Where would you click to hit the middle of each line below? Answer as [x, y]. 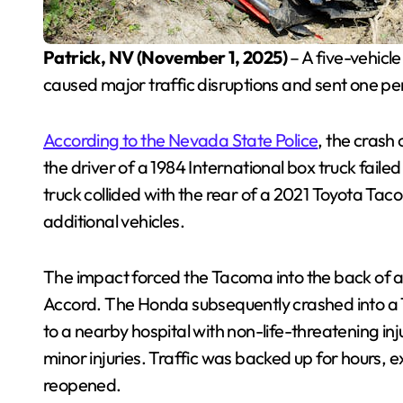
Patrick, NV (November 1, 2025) [171, 57]
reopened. [82, 385]
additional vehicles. [114, 221]
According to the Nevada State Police [181, 140]
